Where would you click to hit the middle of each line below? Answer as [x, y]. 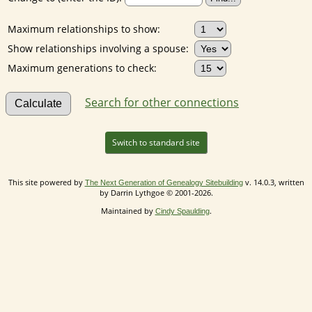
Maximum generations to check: [82, 68]
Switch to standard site [156, 142]
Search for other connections [162, 102]
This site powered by [46, 182]
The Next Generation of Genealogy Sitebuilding [164, 182]
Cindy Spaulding [182, 211]
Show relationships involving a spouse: [100, 48]
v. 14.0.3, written [273, 182]
